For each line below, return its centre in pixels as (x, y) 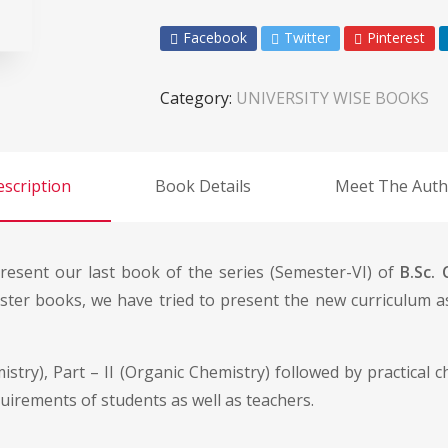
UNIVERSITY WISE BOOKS (332, 98)
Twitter (307, 37)
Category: (198, 98)
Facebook (215, 37)
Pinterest (396, 37)
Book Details (202, 186)
